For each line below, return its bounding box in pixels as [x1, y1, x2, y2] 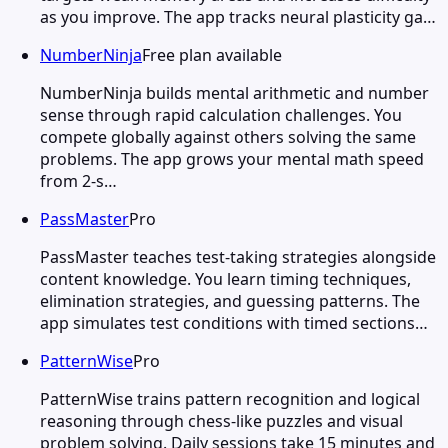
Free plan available [142, 43, 282, 66]
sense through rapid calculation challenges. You [40, 103, 402, 126]
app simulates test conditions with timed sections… [40, 311, 428, 334]
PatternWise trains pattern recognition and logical [40, 387, 420, 410]
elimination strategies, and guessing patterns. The [40, 289, 420, 312]
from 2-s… [40, 169, 117, 192]
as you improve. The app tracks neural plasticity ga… [40, 5, 436, 28]
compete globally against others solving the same [40, 125, 416, 148]
